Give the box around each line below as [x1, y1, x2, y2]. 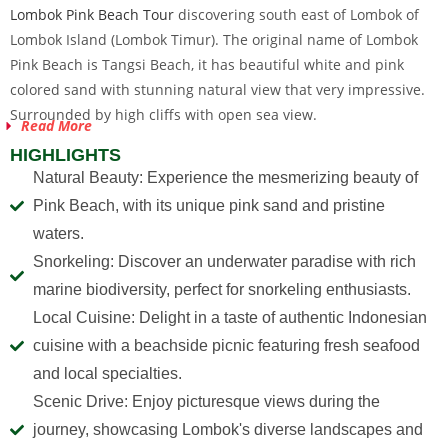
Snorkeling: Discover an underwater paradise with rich [32, 253, 416, 270]
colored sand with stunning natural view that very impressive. [10, 80, 425, 99]
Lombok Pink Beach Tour [10, 5, 174, 24]
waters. [32, 225, 84, 242]
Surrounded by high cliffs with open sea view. [10, 105, 317, 124]
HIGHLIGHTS [10, 145, 121, 165]
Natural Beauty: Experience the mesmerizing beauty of [32, 169, 418, 186]
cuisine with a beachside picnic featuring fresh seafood [32, 337, 420, 354]
